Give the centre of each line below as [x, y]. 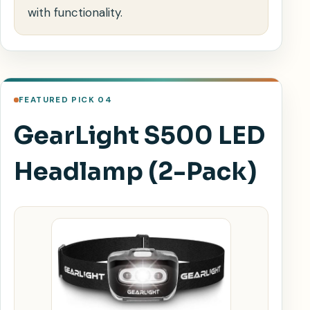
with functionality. [75, 13]
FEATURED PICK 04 [66, 100]
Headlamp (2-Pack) [135, 172]
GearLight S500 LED [139, 136]
